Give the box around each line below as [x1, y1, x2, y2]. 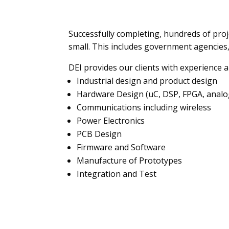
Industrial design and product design [77, 75, 218, 86]
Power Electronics [77, 114, 145, 126]
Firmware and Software [77, 141, 166, 153]
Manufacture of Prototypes [77, 154, 182, 166]
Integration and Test [77, 168, 157, 179]
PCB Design [77, 128, 122, 140]
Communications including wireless [77, 101, 212, 113]
